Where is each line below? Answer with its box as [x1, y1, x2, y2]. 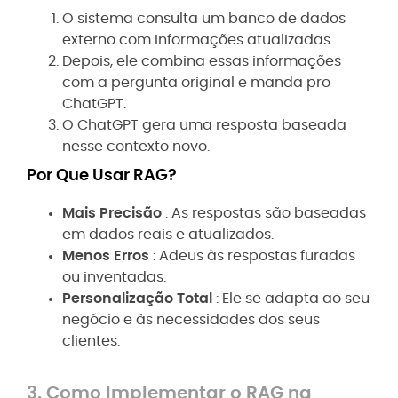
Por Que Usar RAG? [27, 167, 177, 184]
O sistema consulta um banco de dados [62, 11, 346, 26]
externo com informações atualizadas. [62, 32, 333, 47]
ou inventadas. [62, 269, 166, 284]
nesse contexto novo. [62, 139, 210, 154]
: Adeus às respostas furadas [153, 248, 355, 263]
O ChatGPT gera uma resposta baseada [62, 117, 346, 132]
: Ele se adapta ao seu [216, 291, 370, 306]
